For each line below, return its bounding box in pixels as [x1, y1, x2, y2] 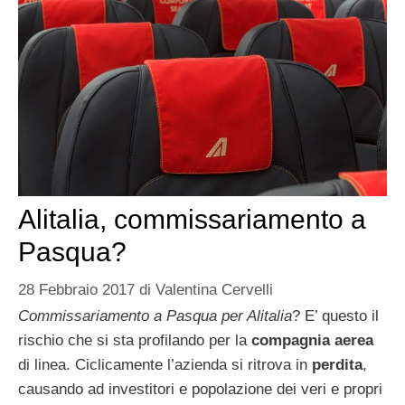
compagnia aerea [247, 331, 373, 349]
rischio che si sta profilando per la [18, 331, 247, 349]
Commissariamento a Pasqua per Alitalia [18, 306, 292, 325]
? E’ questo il [292, 306, 379, 325]
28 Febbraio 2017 [18, 280, 135, 298]
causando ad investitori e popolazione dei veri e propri [18, 380, 382, 398]
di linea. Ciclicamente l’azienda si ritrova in [18, 355, 312, 373]
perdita [312, 355, 363, 373]
